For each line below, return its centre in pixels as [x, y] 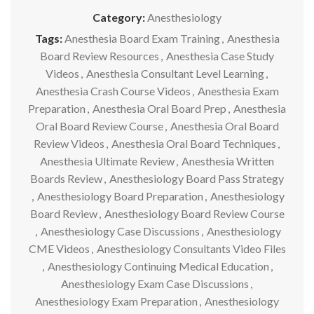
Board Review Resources [100, 56]
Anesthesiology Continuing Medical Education [158, 266]
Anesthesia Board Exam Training [142, 38]
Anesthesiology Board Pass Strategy [197, 178]
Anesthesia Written [228, 161]
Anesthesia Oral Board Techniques [193, 143]
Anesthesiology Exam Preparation [116, 301]
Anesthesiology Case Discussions [120, 231]
